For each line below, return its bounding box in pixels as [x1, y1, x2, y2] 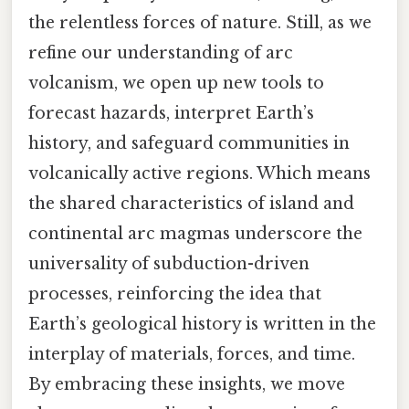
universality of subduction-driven [28, 254, 309, 275]
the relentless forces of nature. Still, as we [28, 13, 372, 34]
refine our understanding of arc [28, 43, 293, 64]
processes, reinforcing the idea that [28, 284, 321, 305]
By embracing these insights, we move [28, 374, 345, 395]
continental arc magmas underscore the [28, 224, 362, 245]
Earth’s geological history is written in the [28, 314, 376, 335]
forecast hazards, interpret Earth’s [28, 103, 314, 124]
